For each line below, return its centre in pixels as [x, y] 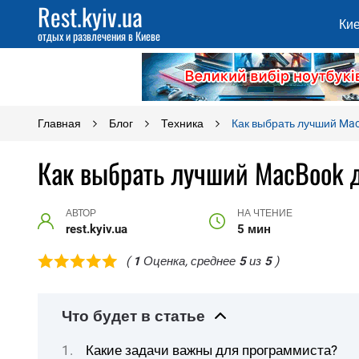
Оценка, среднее [190, 261]
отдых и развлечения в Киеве [99, 36]
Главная [59, 123]
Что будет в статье [133, 317]
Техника [182, 123]
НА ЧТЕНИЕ [264, 213]
